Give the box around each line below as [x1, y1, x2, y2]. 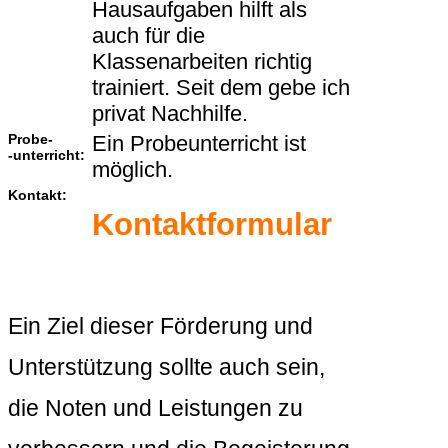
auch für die [92, 23, 205, 49]
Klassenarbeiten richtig [92, 49, 312, 75]
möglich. [92, 157, 173, 183]
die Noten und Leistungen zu [8, 395, 303, 422]
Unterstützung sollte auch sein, [8, 354, 325, 381]
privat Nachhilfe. [92, 101, 248, 127]
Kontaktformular [92, 207, 332, 243]
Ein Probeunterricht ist [92, 131, 306, 157]
